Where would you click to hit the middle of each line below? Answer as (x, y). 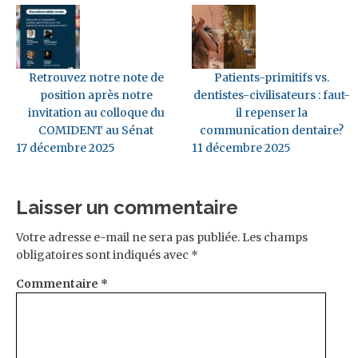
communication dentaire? (272, 130)
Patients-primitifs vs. (272, 77)
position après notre (96, 95)
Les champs (275, 237)
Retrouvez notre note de (96, 77)
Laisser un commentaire (127, 207)
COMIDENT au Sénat (96, 130)
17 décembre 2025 (66, 147)
